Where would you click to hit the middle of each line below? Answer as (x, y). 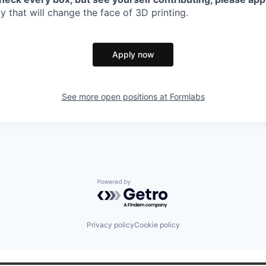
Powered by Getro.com (149, 185)
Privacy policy (110, 224)
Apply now (133, 54)
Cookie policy (157, 224)
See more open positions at (115, 96)
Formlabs (187, 96)
